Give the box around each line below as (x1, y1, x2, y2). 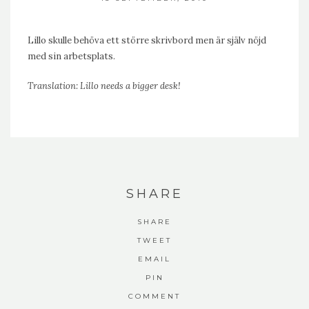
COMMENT (128, 292, 181, 301)
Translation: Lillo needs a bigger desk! (28, 80, 181, 92)
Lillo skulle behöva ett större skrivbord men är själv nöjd (28, 34, 266, 46)
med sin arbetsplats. (28, 50, 115, 62)
